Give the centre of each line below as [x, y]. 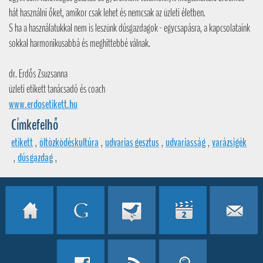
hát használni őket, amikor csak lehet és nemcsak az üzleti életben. [107, 13]
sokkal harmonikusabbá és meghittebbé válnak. [80, 44]
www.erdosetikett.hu [43, 105]
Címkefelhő [35, 125]
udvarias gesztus [132, 143]
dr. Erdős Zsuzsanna [38, 74]
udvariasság [186, 143]
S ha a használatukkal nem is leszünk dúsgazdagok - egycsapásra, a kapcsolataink [129, 28]
